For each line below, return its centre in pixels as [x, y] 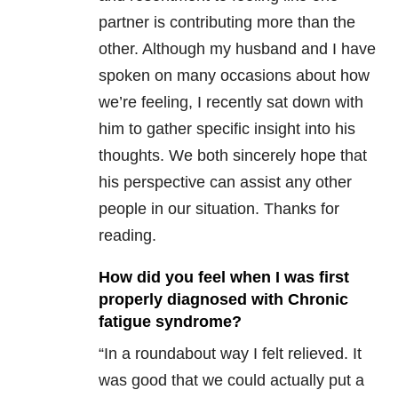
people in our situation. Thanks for [219, 209]
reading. [127, 236]
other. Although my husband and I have [237, 49]
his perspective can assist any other [225, 183]
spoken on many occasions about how [234, 76]
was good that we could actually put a [231, 381]
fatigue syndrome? [170, 322]
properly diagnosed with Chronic [223, 300]
